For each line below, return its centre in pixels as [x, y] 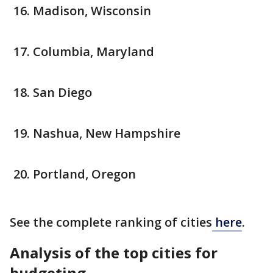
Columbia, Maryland [94, 52]
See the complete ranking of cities [111, 222]
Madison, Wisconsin [92, 11]
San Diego [62, 93]
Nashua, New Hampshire [107, 133]
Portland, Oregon [84, 174]
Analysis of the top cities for [114, 253]
